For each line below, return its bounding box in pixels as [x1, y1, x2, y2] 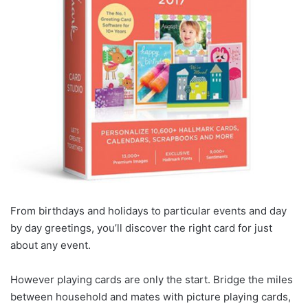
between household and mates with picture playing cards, [10, 289, 291, 303]
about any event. [10, 238, 91, 252]
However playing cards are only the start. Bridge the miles [10, 272, 293, 286]
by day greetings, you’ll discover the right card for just [10, 221, 272, 234]
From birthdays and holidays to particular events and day [10, 203, 287, 217]
